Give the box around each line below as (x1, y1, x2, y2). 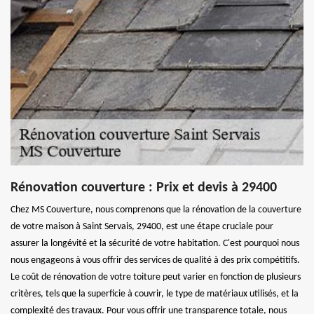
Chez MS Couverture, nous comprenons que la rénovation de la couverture (11, 205, 301, 215)
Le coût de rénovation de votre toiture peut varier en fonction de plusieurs (11, 272, 301, 282)
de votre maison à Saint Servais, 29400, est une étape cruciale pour (11, 221, 273, 232)
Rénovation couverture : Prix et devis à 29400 (11, 181, 277, 195)
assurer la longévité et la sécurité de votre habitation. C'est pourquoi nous (11, 238, 299, 249)
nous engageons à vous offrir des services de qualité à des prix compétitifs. (11, 255, 300, 266)
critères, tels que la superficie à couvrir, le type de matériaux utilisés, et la (11, 289, 299, 299)
